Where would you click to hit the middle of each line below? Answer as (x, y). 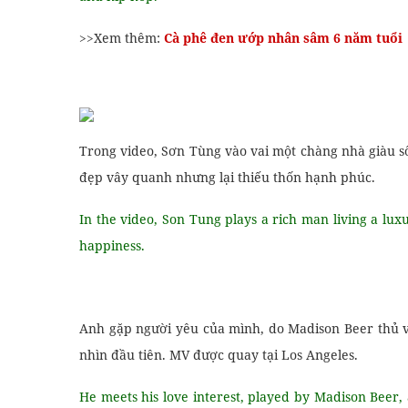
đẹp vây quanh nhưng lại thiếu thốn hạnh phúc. (227, 177)
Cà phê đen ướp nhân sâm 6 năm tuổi (283, 38)
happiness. (112, 245)
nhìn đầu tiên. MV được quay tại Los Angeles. (219, 355)
